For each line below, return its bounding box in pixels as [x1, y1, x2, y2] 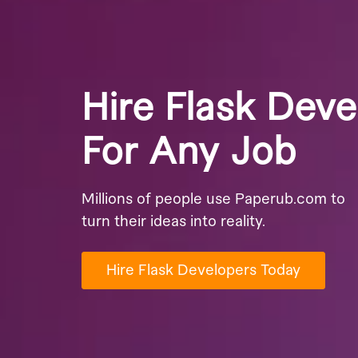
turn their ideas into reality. [82, 213, 265, 229]
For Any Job [82, 133, 296, 171]
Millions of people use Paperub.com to [82, 191, 345, 206]
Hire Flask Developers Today [106, 262, 300, 277]
